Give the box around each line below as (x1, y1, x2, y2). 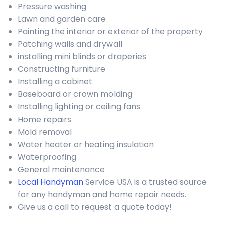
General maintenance (18, 164, 105, 175)
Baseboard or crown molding (18, 88, 132, 100)
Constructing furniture (18, 63, 105, 75)
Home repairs (18, 114, 71, 125)
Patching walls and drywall (18, 38, 122, 50)
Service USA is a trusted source (83, 176, 207, 188)
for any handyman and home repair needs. (18, 189, 186, 200)
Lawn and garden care (18, 13, 106, 25)
